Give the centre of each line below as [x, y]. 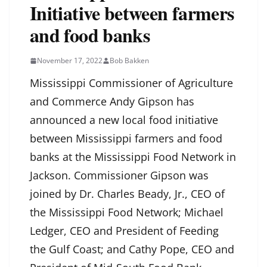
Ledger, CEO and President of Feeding [124, 231]
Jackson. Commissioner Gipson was [119, 176]
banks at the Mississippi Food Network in [133, 157]
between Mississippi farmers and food [126, 139]
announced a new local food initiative [124, 120]
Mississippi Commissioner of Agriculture [131, 83]
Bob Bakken [129, 61]
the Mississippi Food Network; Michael [127, 212]
